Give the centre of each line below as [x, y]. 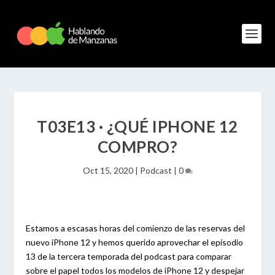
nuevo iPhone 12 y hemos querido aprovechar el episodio [135, 242]
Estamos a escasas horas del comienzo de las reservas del [136, 228]
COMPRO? [137, 147]
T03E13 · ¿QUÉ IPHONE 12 [137, 126]
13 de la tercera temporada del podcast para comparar [129, 256]
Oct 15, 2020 [108, 170]
